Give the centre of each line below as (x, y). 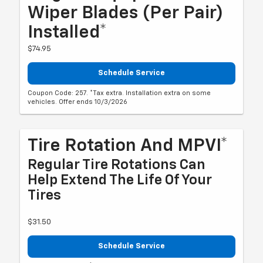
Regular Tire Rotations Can (117, 165)
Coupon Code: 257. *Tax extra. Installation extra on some (119, 93)
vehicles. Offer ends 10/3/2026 (78, 102)
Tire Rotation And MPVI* (128, 146)
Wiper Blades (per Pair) (126, 14)
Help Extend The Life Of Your (120, 180)
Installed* (68, 33)
